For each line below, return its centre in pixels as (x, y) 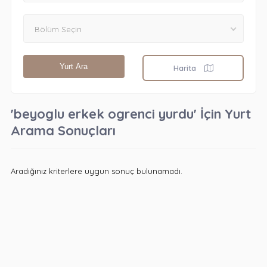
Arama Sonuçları (63, 131)
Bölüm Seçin (58, 29)
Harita (186, 68)
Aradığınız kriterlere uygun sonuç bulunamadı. (96, 171)
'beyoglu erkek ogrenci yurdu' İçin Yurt (131, 114)
